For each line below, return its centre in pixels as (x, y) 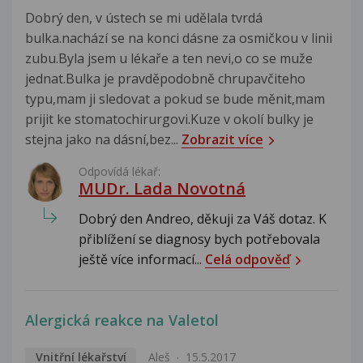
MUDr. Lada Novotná (162, 189)
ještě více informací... (142, 260)
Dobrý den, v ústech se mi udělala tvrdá (144, 18)
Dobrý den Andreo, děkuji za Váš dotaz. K (203, 219)
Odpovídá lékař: (120, 172)
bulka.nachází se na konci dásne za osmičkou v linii (179, 38)
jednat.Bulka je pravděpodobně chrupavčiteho (165, 79)
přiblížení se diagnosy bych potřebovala (199, 239)
